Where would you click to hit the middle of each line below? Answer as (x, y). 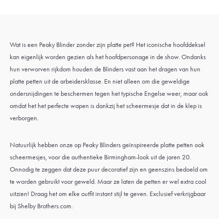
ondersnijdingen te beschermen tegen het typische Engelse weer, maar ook (109, 94)
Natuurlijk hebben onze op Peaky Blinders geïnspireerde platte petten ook (107, 145)
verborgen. (24, 118)
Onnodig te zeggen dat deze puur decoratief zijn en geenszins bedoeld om (109, 169)
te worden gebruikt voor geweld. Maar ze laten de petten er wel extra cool (108, 182)
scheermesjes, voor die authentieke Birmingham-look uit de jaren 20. (100, 157)
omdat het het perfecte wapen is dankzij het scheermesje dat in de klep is (106, 106)
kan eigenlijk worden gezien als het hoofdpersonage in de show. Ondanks (108, 57)
